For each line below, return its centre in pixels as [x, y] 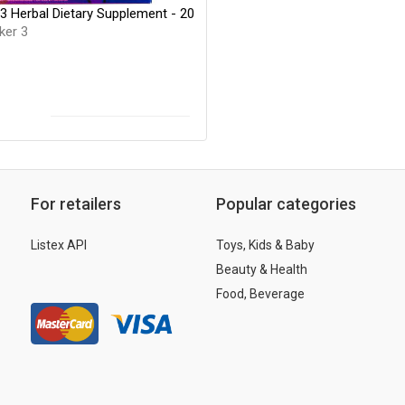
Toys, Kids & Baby [265, 245]
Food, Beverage [260, 293]
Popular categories [286, 203]
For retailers [76, 203]
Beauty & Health [262, 269]
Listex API [59, 245]
